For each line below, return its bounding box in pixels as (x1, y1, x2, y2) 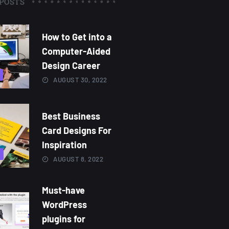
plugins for (42, 213, 85, 225)
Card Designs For (42, 125, 111, 136)
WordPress (42, 199, 87, 211)
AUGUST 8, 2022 (53, 155, 103, 164)
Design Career (42, 60, 100, 72)
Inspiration (42, 139, 87, 151)
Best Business (42, 110, 100, 122)
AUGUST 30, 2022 (53, 76, 107, 84)
